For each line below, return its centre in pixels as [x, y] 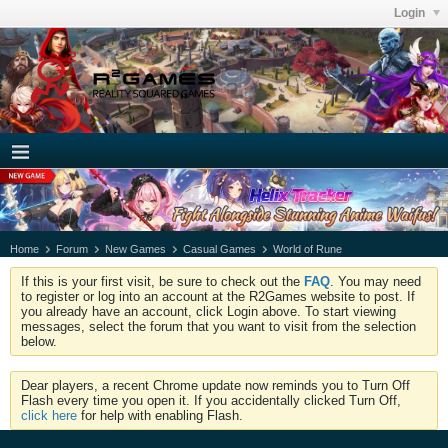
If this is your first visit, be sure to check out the [162, 281]
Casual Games [219, 248]
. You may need [375, 281]
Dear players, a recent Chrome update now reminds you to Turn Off [215, 385]
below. [39, 341]
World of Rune [307, 248]
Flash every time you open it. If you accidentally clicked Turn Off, [211, 400]
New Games [135, 248]
